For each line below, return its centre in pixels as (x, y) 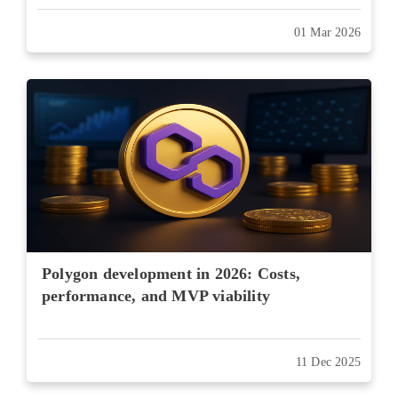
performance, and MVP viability (156, 296)
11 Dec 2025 (328, 362)
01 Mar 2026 (327, 32)
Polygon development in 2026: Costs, (171, 274)
